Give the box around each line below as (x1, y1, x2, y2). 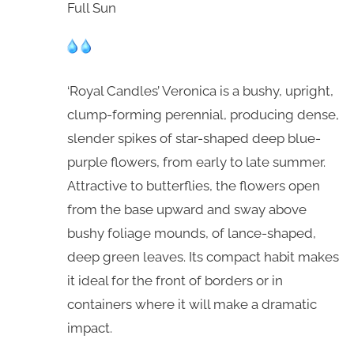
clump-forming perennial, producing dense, (66, 107, 339, 122)
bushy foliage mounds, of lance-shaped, (66, 225, 316, 241)
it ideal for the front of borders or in (66, 273, 283, 288)
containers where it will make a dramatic (66, 296, 317, 312)
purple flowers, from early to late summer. (66, 154, 326, 170)
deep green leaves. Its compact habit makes (66, 249, 339, 265)
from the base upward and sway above (66, 201, 307, 217)
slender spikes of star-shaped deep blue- (66, 130, 321, 146)
